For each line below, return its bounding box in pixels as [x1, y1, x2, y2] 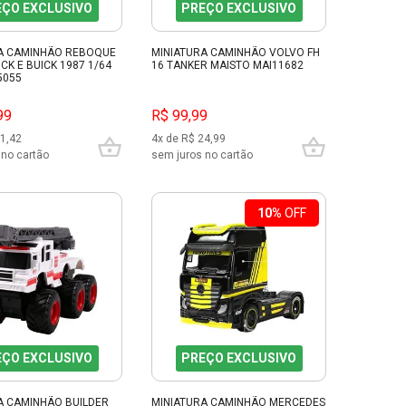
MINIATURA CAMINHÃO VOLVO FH [151, 46, 320, 60]
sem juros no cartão [151, 148, 253, 161]
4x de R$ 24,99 [151, 131, 226, 145]
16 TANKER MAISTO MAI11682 [151, 59, 304, 72]
